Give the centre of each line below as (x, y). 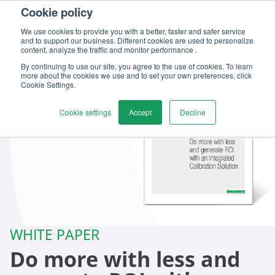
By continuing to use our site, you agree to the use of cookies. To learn (137, 66)
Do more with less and (125, 259)
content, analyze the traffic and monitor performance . (109, 49)
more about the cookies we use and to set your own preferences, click (136, 75)
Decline (192, 112)
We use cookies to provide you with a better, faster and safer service (133, 31)
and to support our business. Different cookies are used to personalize (137, 40)
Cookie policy (57, 12)
